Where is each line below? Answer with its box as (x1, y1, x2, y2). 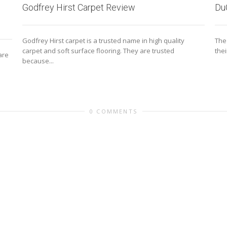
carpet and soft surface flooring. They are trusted (22, 46, 174, 55)
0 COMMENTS (90, 107, 137, 116)
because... (22, 56, 54, 65)
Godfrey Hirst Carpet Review (22, 2, 135, 13)
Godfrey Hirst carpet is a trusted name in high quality (22, 35, 184, 45)
